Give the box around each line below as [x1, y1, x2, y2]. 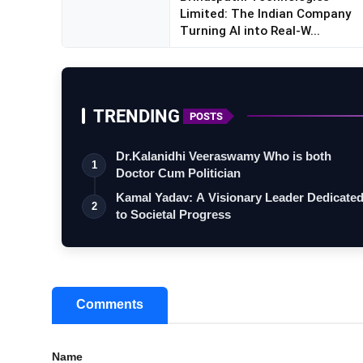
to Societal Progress [116, 207, 231, 222]
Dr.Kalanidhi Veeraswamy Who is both [116, 149, 331, 164]
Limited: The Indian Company [179, 6, 351, 22]
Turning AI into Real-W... [179, 23, 320, 39]
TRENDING [93, 105, 180, 127]
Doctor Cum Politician [116, 166, 241, 181]
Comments [76, 297, 143, 312]
